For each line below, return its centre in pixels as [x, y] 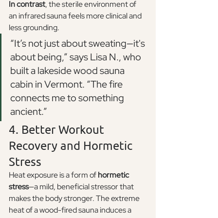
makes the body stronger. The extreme [75, 198]
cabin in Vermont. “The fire [67, 84]
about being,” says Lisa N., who [77, 57]
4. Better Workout [58, 129]
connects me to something [68, 98]
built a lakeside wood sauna [68, 70]
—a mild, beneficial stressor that [82, 186]
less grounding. [34, 27]
